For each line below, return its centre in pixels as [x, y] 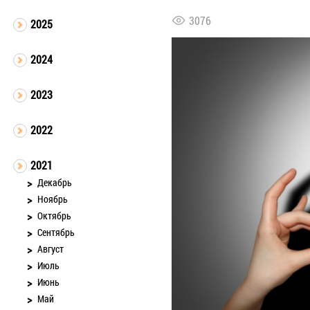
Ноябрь [53, 199]
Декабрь [55, 182]
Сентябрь [56, 232]
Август [51, 249]
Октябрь [54, 216]
